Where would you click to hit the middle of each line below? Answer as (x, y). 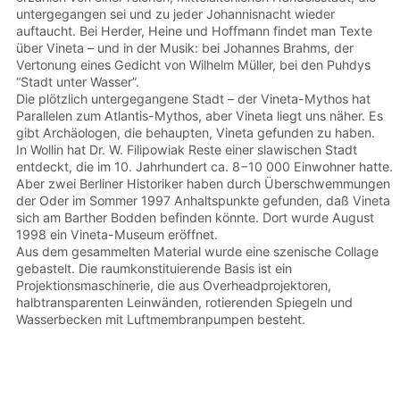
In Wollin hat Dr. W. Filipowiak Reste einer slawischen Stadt (187, 149)
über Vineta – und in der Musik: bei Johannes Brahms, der (185, 47)
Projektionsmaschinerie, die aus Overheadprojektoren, (174, 285)
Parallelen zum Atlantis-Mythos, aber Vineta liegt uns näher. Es (200, 115)
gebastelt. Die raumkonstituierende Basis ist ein (154, 268)
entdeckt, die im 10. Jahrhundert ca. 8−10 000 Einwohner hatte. (204, 166)
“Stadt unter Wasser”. (78, 81)
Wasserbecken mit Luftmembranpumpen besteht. (161, 319)
